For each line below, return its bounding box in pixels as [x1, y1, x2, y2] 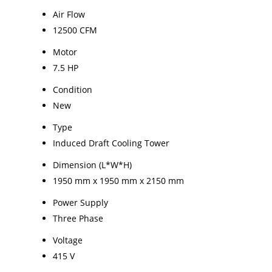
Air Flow [53, 8, 85, 20]
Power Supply [53, 196, 108, 208]
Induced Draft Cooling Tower [53, 137, 169, 149]
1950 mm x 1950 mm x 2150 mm [53, 174, 184, 186]
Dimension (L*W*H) [53, 158, 132, 171]
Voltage [53, 234, 83, 246]
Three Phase [53, 212, 103, 224]
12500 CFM [53, 24, 97, 36]
